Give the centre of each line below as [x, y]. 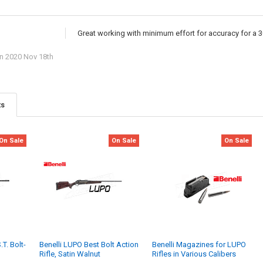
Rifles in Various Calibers [194, 254]
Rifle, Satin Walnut [70, 254]
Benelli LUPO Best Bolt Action [89, 245]
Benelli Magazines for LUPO [199, 245]
